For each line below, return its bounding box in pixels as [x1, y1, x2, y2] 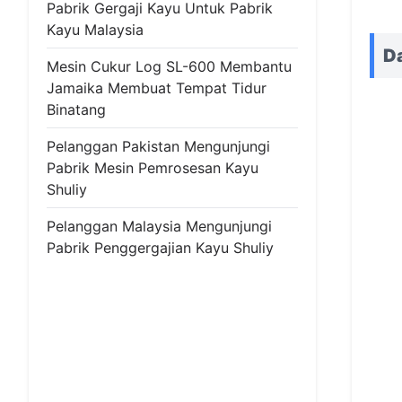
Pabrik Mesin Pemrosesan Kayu [47, 159, 258, 177]
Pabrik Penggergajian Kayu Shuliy [47, 239, 274, 257]
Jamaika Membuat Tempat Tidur [47, 79, 267, 97]
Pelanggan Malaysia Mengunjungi [47, 217, 272, 235]
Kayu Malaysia [47, 21, 144, 39]
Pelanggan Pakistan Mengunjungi [47, 137, 270, 155]
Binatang [47, 100, 106, 118]
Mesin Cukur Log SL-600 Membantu [47, 57, 292, 75]
